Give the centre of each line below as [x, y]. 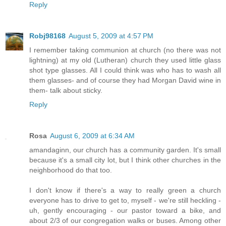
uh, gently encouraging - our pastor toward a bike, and [125, 211]
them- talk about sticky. [66, 91]
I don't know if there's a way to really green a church [125, 190]
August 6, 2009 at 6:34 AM [92, 136]
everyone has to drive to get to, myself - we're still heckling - [125, 201]
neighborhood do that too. [71, 170]
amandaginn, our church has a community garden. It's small [125, 150]
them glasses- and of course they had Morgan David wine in [125, 80]
